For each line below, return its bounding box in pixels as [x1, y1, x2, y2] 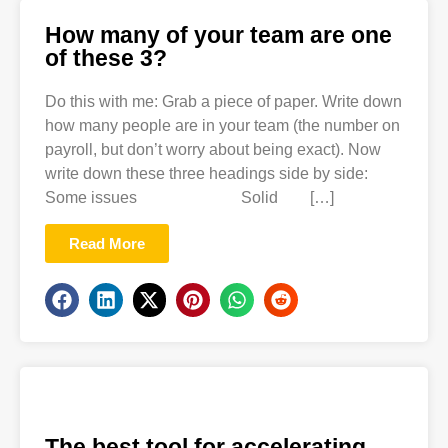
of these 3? [45, 44, 167, 71]
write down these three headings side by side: [45, 164, 368, 182]
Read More [69, 235, 145, 252]
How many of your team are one [45, 21, 392, 48]
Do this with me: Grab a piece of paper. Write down [45, 92, 402, 110]
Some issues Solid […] [45, 188, 334, 206]
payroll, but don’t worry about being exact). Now [45, 140, 381, 158]
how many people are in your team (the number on [45, 116, 400, 134]
